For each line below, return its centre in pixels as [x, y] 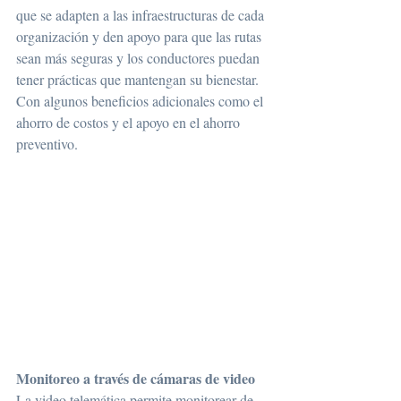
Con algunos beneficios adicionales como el [141, 101]
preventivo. [47, 144]
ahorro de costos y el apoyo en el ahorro [130, 123]
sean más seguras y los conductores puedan [140, 58]
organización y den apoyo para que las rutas [141, 37]
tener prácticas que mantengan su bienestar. [139, 80]
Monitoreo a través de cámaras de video [136, 378]
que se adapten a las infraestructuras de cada [142, 15]
